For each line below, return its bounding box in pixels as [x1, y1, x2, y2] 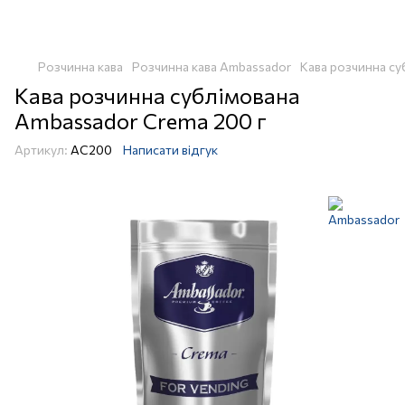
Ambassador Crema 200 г [14, 108, 267, 134]
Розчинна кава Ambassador [132, 59, 291, 74]
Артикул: [14, 142, 68, 157]
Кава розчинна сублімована [14, 82, 300, 108]
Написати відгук [123, 142, 218, 157]
